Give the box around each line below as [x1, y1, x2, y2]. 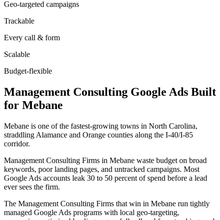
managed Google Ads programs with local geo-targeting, [4, 208, 179, 217]
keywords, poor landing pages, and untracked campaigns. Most [4, 165, 199, 173]
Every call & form [4, 33, 60, 42]
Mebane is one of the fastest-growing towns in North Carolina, [4, 121, 197, 130]
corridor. [4, 139, 30, 148]
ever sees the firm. [4, 182, 60, 191]
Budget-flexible [4, 66, 52, 75]
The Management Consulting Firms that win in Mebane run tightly [4, 199, 210, 208]
